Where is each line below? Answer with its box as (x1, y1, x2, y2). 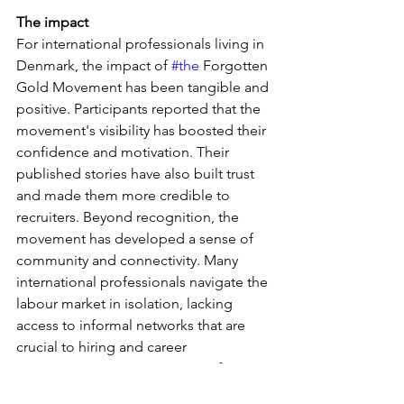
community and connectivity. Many (16, 251, 242, 269)
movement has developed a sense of (16, 229, 257, 247)
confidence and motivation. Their (16, 142, 233, 161)
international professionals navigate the (16, 272, 271, 290)
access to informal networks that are (16, 316, 249, 334)
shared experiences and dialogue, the (16, 381, 262, 399)
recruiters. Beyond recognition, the (16, 207, 243, 225)
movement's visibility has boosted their (16, 121, 270, 139)
